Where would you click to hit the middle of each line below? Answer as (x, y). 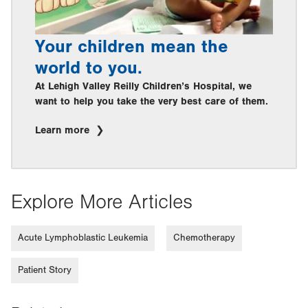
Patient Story (45, 270)
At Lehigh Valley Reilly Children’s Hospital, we (143, 86)
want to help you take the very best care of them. (152, 101)
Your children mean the (132, 46)
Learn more (64, 130)
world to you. (89, 68)
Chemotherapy (204, 238)
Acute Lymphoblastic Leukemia (83, 238)
